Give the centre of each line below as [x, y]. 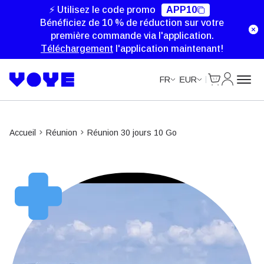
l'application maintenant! [168, 49]
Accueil [23, 132]
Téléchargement [77, 49]
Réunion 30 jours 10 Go [132, 132]
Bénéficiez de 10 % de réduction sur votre [132, 23]
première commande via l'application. [132, 36]
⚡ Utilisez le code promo [102, 10]
